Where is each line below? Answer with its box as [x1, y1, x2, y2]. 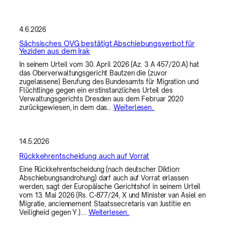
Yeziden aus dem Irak [19, 47, 91, 56]
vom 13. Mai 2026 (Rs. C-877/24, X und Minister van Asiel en [19, 191, 206, 199]
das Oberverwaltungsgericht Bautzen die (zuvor [19, 69, 167, 78]
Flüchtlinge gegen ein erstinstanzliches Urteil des [19, 86, 173, 95]
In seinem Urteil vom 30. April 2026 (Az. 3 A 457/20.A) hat [19, 60, 200, 69]
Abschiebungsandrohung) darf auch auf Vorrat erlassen [19, 173, 188, 182]
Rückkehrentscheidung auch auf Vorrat [19, 151, 149, 160]
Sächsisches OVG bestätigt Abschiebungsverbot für [19, 39, 195, 48]
